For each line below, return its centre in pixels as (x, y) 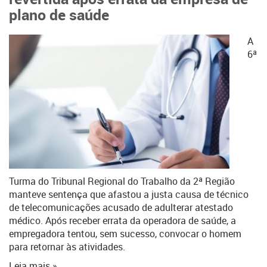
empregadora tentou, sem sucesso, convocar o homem (125, 234)
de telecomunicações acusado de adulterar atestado (121, 207)
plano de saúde (59, 14)
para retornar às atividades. (67, 247)
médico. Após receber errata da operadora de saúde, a (122, 221)
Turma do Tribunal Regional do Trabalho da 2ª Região (122, 181)
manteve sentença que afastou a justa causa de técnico (129, 194)
